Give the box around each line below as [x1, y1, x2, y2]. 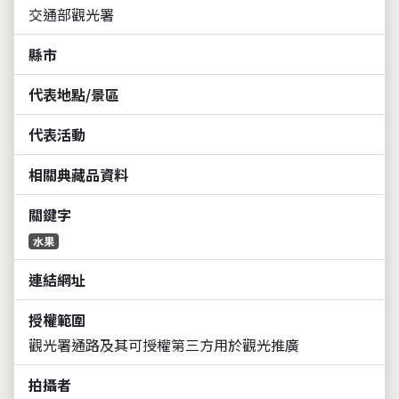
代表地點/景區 [28, 83, 119, 105]
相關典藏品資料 [28, 163, 128, 185]
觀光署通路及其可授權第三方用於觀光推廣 [28, 333, 299, 355]
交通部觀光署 [28, 3, 114, 25]
